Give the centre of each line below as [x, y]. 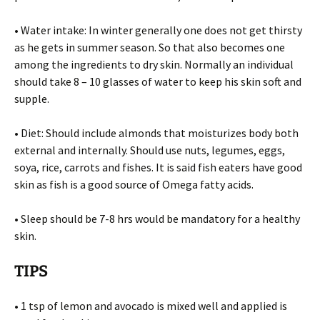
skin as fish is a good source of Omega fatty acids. [134, 184]
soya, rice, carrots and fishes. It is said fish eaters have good [158, 167]
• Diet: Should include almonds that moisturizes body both [156, 133]
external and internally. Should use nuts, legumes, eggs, [150, 150]
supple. [32, 99]
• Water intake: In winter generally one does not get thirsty [158, 30]
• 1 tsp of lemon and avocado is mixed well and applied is [151, 306]
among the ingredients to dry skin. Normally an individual [154, 64]
